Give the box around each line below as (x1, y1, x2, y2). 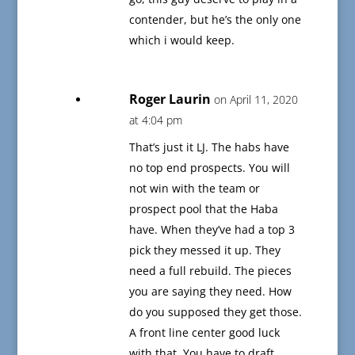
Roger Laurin (128, 90, 211, 109)
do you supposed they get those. (128, 304, 302, 320)
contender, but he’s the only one (128, 12, 301, 28)
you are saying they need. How (128, 284, 292, 300)
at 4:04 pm (128, 113, 182, 128)
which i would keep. (128, 32, 235, 48)
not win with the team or (128, 181, 260, 197)
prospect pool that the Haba (128, 201, 278, 217)
